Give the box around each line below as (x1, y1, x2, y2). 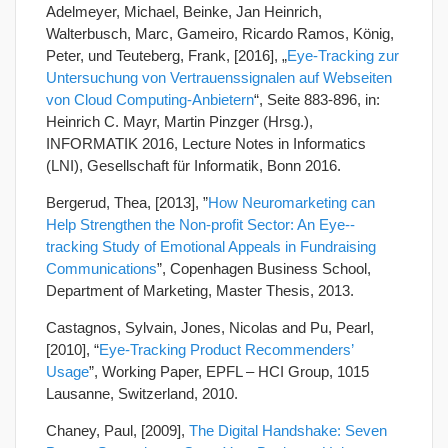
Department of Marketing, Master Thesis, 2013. (46, 281, 354, 299)
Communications (46, 259, 157, 277)
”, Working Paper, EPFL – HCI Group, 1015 (89, 362, 369, 380)
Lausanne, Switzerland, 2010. (46, 384, 238, 402)
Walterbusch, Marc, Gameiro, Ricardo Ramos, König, (46, 24, 394, 42)
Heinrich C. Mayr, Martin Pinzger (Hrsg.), (46, 112, 313, 130)
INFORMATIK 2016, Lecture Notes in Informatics (46, 134, 366, 152)
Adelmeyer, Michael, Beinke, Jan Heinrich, (46, 2, 322, 20)
